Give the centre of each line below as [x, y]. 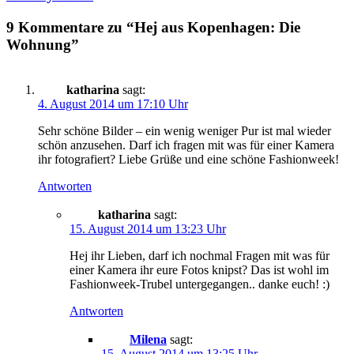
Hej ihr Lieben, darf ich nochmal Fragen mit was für [200, 255]
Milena [148, 339]
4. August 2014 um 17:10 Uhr [113, 104]
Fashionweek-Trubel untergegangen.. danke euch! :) [200, 284]
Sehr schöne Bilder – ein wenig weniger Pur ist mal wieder [185, 130]
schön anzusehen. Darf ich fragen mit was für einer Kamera [186, 145]
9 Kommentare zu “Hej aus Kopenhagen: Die [153, 28]
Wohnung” [43, 45]
